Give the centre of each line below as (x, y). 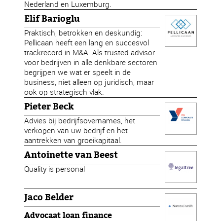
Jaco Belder (49, 197)
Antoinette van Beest (71, 155)
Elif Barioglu (52, 19)
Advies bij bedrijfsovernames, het (80, 121)
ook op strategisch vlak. (64, 92)
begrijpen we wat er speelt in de (78, 72)
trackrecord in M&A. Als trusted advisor (90, 53)
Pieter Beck (49, 107)
